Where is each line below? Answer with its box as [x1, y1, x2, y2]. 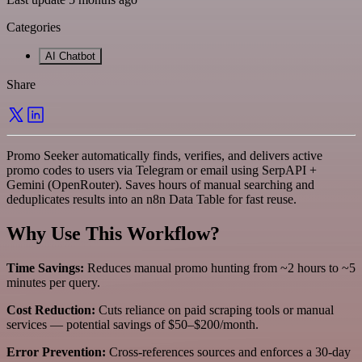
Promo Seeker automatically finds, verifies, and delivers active [6, 148, 322, 162]
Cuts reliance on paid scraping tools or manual [95, 302, 334, 317]
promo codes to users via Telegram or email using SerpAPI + [6, 162, 317, 177]
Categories [6, 19, 61, 34]
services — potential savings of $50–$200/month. [6, 317, 259, 331]
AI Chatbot [45, 49, 95, 62]
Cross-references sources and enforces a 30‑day [106, 344, 351, 359]
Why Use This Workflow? [6, 222, 220, 244]
